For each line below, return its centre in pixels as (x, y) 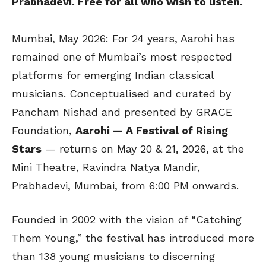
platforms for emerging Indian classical (113, 75)
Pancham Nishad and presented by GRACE (122, 112)
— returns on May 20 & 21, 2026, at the (143, 149)
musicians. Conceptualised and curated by (121, 94)
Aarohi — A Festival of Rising (152, 131)
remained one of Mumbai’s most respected (122, 57)
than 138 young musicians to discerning (113, 256)
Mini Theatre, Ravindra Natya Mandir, (106, 167)
